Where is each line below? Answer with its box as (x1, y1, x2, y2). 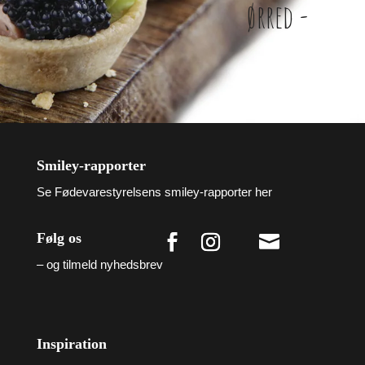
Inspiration (36, 336, 107, 353)
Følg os (36, 230, 81, 247)
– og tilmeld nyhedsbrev (36, 257, 163, 272)
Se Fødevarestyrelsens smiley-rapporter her (36, 185, 272, 199)
